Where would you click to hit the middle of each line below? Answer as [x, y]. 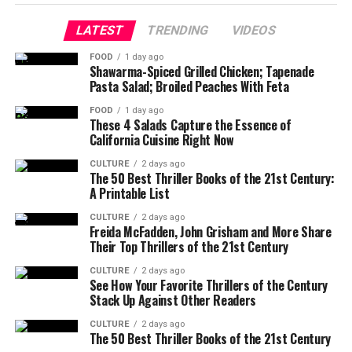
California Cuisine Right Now [161, 140]
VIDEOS [254, 30]
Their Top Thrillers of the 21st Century [189, 247]
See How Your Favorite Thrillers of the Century [208, 285]
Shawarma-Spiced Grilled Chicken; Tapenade [202, 71]
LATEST [100, 30]
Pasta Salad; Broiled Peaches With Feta [189, 86]
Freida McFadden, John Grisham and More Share [210, 232]
